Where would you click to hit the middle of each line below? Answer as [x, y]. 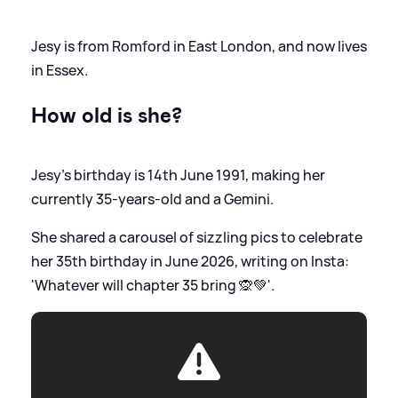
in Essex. [60, 70]
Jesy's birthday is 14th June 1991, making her [178, 175]
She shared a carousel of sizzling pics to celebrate [197, 237]
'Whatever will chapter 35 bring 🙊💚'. [153, 285]
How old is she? [107, 115]
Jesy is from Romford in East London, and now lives [199, 46]
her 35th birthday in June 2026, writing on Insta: [190, 261]
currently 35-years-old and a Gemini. [152, 199]
